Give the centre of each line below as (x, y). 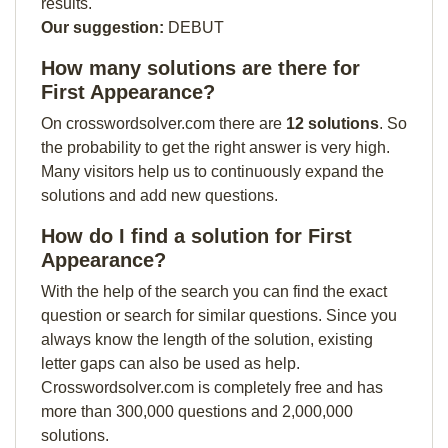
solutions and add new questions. (159, 195)
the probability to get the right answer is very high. (215, 147)
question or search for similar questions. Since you (219, 315)
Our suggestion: (102, 27)
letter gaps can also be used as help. (170, 363)
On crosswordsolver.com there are (163, 123)
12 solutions (332, 123)
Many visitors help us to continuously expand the (212, 171)
